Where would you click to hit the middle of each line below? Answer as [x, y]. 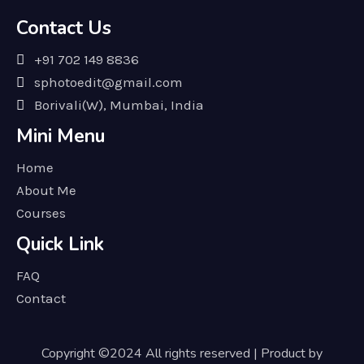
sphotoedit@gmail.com [109, 82]
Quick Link [60, 244]
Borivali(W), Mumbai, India [119, 105]
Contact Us [64, 28]
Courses [41, 213]
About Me [46, 190]
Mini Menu [61, 136]
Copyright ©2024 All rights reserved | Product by [182, 353]
